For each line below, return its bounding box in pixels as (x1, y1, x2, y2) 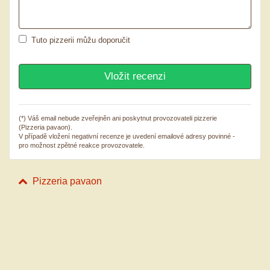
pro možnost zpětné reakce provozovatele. (19, 141, 145, 149)
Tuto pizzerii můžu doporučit (31, 35, 130, 45)
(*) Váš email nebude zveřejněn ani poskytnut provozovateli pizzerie (19, 114, 217, 122)
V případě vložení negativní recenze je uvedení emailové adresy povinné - (19, 132, 235, 140)
